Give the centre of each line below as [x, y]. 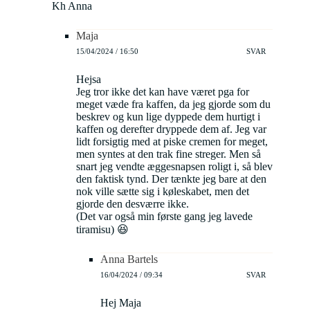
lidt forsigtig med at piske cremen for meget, [172, 142]
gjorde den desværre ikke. [133, 204]
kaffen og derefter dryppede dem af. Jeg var [171, 129]
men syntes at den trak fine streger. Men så [168, 154]
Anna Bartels [129, 259]
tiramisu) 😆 [102, 230]
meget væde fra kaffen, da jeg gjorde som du [173, 104]
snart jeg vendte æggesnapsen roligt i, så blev [174, 167]
